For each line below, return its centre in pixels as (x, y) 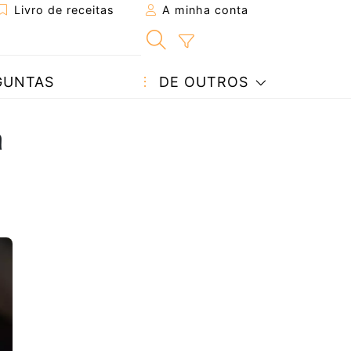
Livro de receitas (62, 10)
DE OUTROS (201, 82)
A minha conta (203, 10)
